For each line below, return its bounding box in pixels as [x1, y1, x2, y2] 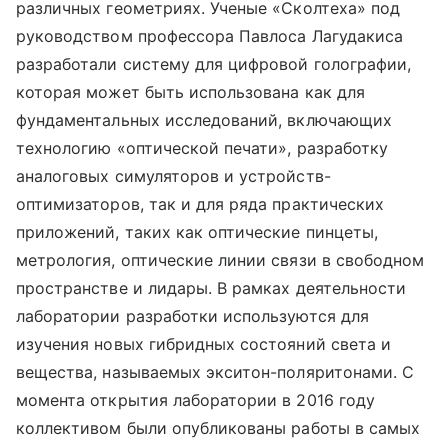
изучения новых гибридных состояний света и [16, 334, 392, 355]
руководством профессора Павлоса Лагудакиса [16, 26, 404, 47]
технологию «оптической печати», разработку [16, 138, 389, 159]
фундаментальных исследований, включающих [16, 110, 392, 131]
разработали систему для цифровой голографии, [16, 54, 412, 75]
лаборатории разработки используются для [16, 306, 369, 327]
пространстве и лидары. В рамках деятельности [16, 278, 407, 299]
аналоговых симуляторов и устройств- [16, 166, 331, 187]
